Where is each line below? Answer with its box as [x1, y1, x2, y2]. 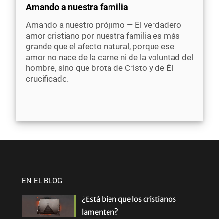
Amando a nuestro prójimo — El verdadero [26, 20, 181, 30]
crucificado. [26, 74, 69, 84]
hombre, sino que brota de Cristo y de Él [26, 63, 173, 73]
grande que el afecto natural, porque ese [26, 42, 174, 52]
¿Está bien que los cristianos [82, 195, 176, 204]
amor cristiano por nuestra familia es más [26, 31, 180, 41]
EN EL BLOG [22, 176, 62, 185]
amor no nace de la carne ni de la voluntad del [26, 52, 193, 63]
